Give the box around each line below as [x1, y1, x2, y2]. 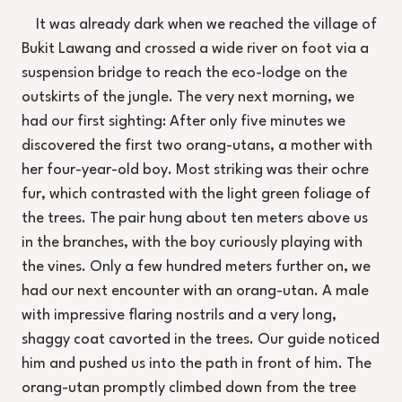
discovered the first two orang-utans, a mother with [22, 138, 372, 154]
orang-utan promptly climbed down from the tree [22, 380, 356, 397]
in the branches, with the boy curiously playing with [22, 235, 363, 251]
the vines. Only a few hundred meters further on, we [22, 259, 371, 275]
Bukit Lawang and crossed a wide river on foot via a [22, 41, 369, 57]
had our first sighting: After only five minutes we [22, 114, 345, 130]
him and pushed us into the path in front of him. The [22, 356, 371, 372]
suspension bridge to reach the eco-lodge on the [22, 66, 347, 82]
